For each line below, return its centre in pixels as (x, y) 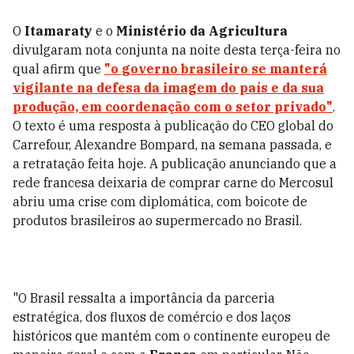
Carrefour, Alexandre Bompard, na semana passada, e (172, 145)
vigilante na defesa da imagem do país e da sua (168, 88)
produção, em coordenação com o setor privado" (173, 107)
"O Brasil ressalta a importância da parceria (144, 298)
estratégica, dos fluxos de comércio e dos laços (152, 317)
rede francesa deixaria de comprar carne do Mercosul (173, 183)
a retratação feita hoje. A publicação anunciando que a (175, 164)
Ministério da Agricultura (200, 31)
